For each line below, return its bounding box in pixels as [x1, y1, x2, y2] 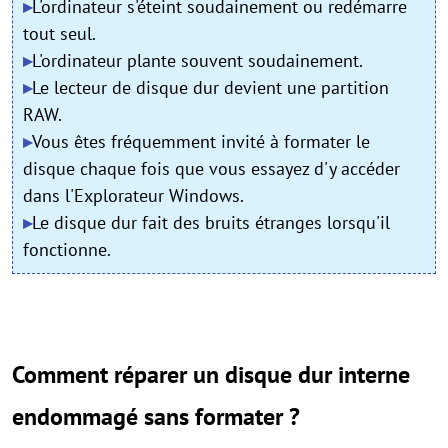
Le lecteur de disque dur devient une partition [32, 76, 389, 99]
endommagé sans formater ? [12, 401, 300, 432]
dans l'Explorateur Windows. [23, 184, 244, 207]
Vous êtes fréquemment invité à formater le [32, 130, 370, 153]
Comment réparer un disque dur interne [12, 359, 410, 390]
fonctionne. [23, 238, 111, 261]
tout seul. [23, 22, 96, 45]
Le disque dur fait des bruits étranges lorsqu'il [32, 211, 390, 234]
